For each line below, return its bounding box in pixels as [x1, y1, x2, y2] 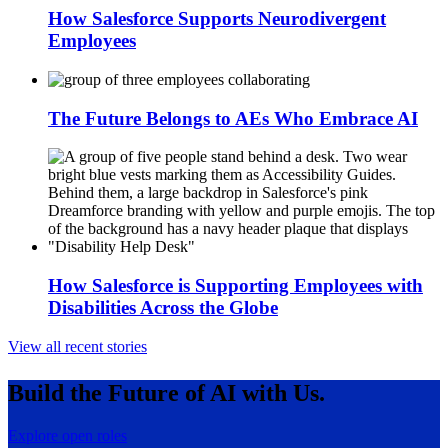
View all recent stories [8, 337, 147, 355]
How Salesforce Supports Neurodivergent [48, 8, 386, 30]
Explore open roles [8, 426, 127, 444]
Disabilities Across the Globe [48, 297, 278, 319]
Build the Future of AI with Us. [8, 379, 325, 406]
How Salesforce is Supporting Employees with [48, 275, 423, 297]
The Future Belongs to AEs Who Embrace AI [48, 107, 418, 129]
